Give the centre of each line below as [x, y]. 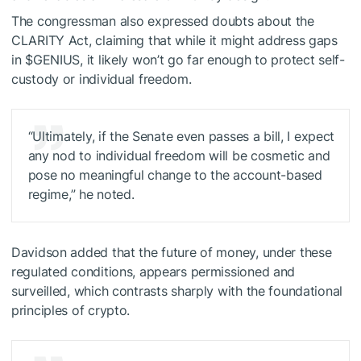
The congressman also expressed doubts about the [163, 21]
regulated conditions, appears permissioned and [154, 272]
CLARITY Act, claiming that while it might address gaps [174, 40]
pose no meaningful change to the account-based [175, 174]
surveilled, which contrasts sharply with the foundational [177, 291]
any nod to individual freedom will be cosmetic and [179, 155]
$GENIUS [53, 59]
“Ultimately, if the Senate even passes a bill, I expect [181, 136]
